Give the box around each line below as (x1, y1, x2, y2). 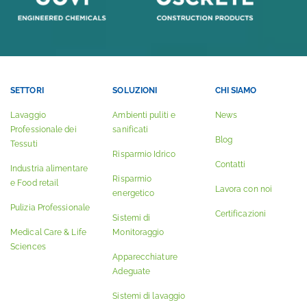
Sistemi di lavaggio (112, 291, 186, 301)
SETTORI (10, 86, 44, 95)
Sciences (10, 242, 46, 251)
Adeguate (112, 267, 151, 276)
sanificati (112, 125, 149, 134)
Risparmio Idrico (112, 149, 175, 159)
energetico (112, 188, 155, 198)
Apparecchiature (112, 252, 177, 262)
